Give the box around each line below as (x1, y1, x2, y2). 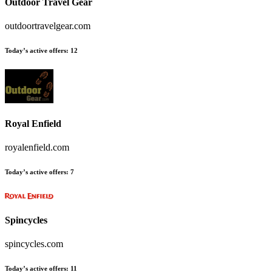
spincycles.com (5, 238, 63, 249)
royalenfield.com (5, 142, 69, 153)
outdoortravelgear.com (5, 21, 90, 32)
